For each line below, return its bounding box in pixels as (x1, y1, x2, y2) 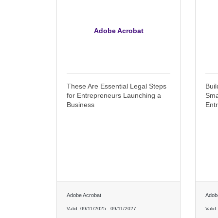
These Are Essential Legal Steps (66, 82, 166, 90)
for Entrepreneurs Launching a (66, 91, 161, 99)
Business (66, 100, 94, 109)
